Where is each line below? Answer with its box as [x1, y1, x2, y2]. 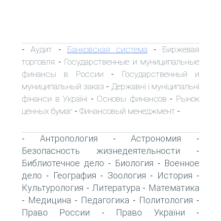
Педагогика [81, 194, 129, 205]
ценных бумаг [22, 106, 73, 116]
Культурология [22, 182, 83, 193]
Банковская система [67, 44, 147, 54]
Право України [116, 207, 185, 218]
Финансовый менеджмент [79, 106, 175, 116]
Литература [92, 182, 140, 193]
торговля [22, 56, 55, 67]
